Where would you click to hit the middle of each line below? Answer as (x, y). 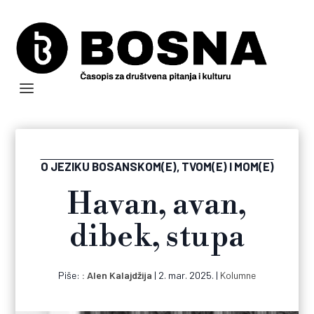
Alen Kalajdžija (120, 275)
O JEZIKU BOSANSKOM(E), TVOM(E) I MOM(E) (157, 166)
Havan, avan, (157, 205)
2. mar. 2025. (186, 275)
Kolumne (238, 275)
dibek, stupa (157, 238)
